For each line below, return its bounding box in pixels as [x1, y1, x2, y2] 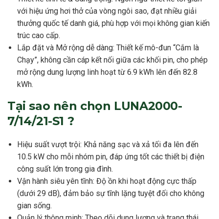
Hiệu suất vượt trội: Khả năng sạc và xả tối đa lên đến [17, 140, 198, 150]
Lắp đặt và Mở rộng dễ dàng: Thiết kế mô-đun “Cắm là [17, 43, 199, 53]
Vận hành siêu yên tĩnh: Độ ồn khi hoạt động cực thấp [17, 176, 197, 186]
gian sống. [17, 201, 52, 211]
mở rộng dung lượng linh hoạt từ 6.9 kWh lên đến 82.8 [17, 67, 197, 77]
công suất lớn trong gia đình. [17, 164, 113, 174]
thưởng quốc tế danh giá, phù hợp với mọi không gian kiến [17, 19, 210, 28]
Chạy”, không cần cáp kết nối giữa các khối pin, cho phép [17, 55, 208, 65]
